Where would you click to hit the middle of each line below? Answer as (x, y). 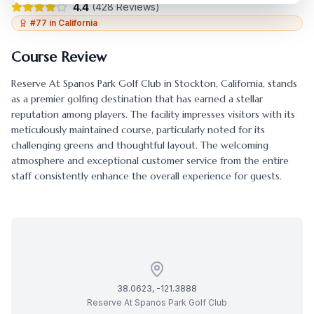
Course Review (59, 57)
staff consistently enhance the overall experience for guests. (146, 176)
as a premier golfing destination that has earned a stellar (137, 99)
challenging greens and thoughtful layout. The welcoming (140, 145)
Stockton (195, 83)
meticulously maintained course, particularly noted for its (138, 130)
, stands (280, 83)
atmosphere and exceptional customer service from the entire (150, 161)
